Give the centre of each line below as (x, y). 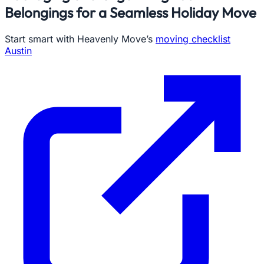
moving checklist (193, 39)
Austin (18, 50)
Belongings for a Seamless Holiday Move (131, 12)
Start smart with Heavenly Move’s (80, 39)
